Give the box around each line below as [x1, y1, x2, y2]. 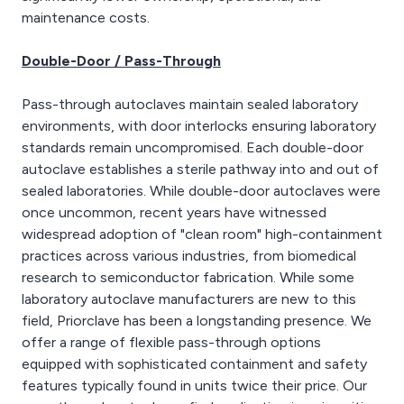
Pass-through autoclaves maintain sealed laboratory [22, 96, 358, 113]
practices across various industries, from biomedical [22, 247, 356, 264]
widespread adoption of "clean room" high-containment [22, 225, 382, 243]
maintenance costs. [22, 9, 150, 26]
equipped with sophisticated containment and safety [22, 355, 367, 372]
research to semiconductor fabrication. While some [22, 269, 354, 286]
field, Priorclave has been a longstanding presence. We [22, 312, 372, 329]
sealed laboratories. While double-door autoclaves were [22, 182, 381, 199]
